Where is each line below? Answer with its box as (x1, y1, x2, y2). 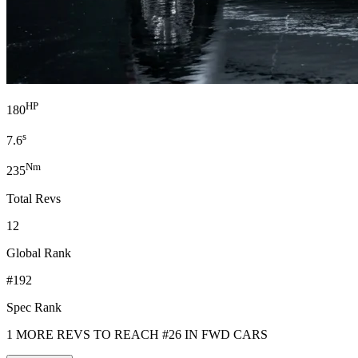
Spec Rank (6, 300, 62, 314)
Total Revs (6, 191, 61, 205)
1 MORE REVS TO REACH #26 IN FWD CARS (6, 327, 268, 341)
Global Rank (6, 245, 71, 260)
